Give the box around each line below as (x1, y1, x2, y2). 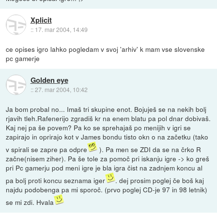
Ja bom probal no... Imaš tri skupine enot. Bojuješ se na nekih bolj (6, 104, 207, 114)
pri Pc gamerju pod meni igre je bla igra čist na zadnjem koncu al (6, 162, 203, 172)
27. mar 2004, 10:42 (34, 85, 88, 93)
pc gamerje (6, 53, 40, 63)
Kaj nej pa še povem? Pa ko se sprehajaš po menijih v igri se (6, 122, 191, 132)
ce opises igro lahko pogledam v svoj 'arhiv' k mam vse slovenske (6, 44, 205, 54)
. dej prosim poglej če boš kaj (115, 175, 204, 185)
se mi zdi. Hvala (6, 197, 54, 207)
